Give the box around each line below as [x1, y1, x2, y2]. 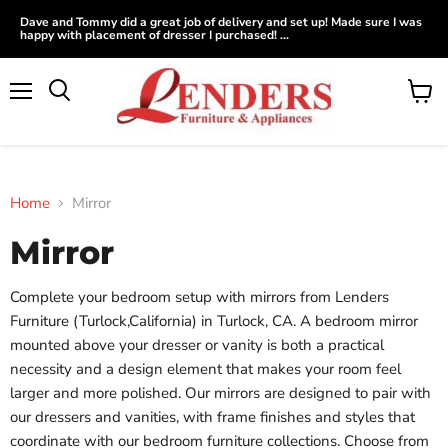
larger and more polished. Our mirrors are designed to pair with [10, 383, 431, 403]
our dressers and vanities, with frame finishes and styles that [10, 407, 415, 427]
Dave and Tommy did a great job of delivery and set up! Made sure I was [20, 14, 422, 30]
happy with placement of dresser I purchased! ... [20, 27, 289, 43]
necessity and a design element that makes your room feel [10, 359, 401, 379]
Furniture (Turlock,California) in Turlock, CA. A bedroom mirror [10, 311, 418, 331]
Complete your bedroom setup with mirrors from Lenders [10, 287, 389, 307]
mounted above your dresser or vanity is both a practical [10, 335, 384, 355]
